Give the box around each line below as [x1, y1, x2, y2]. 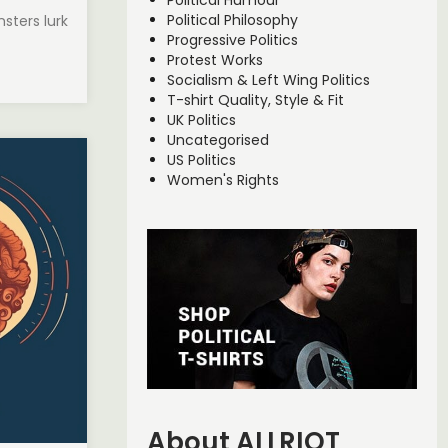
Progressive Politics [166, 30, 298, 50]
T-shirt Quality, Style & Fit [166, 90, 344, 110]
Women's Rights [166, 170, 279, 190]
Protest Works [166, 50, 263, 70]
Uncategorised [166, 130, 269, 150]
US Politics [166, 150, 236, 170]
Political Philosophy [166, 10, 298, 30]
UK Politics [166, 110, 236, 130]
